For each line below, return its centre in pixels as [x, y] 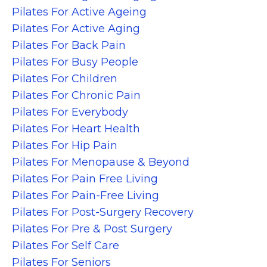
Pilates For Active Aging [76, 28]
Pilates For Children [65, 78]
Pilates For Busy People [75, 62]
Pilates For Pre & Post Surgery [92, 229]
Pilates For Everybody [70, 112]
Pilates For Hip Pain [65, 145]
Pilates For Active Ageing [79, 12]
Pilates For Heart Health [76, 128]
